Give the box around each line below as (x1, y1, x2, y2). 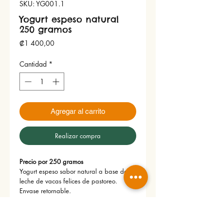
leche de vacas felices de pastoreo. (19, 177, 117, 186)
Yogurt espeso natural (19, 14, 119, 25)
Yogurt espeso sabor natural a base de (19, 167, 127, 176)
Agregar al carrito (51, 107, 105, 116)
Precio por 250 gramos (19, 157, 83, 166)
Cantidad (19, 59, 47, 69)
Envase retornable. (19, 186, 71, 196)
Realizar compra (55, 131, 101, 141)
